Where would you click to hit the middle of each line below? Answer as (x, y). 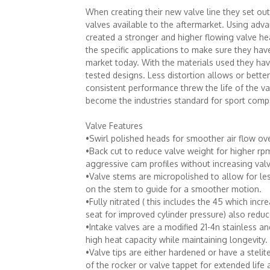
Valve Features (114, 126)
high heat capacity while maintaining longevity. (176, 240)
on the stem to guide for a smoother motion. (173, 189)
